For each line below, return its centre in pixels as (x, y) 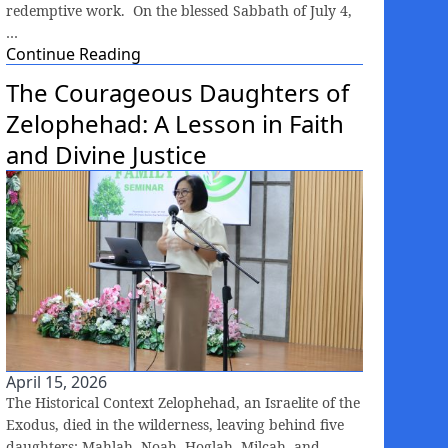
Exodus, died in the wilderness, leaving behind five (175, 424)
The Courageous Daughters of (177, 92)
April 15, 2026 (56, 381)
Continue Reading (73, 53)
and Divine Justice (106, 154)
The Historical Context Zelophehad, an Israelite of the (183, 402)
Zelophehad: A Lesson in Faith (175, 123)
